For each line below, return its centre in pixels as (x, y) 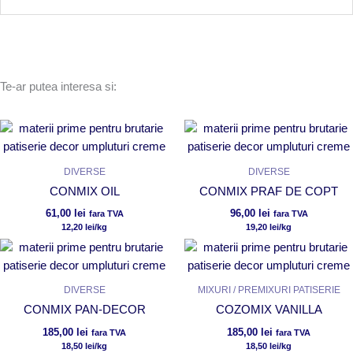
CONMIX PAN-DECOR (84, 310)
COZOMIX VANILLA (269, 310)
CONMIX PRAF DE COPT (269, 191)
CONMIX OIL (84, 191)
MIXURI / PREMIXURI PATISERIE (269, 290)
